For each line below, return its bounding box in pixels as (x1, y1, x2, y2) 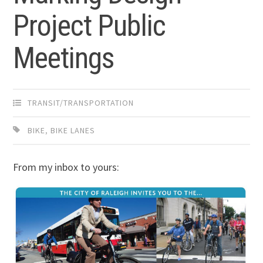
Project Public (13, 9, 166, 43)
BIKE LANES (50, 125, 96, 136)
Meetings (13, 41, 114, 76)
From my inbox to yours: (13, 160, 120, 174)
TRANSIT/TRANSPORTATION (28, 97, 134, 109)
